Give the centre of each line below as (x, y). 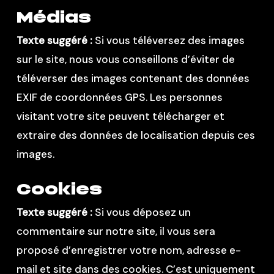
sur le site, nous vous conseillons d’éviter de (125, 59)
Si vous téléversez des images (169, 40)
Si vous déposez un (143, 212)
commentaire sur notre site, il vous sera (116, 231)
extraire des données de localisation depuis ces (135, 135)
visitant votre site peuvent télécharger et (120, 116)
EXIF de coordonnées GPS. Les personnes (119, 97)
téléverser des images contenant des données (133, 78)
